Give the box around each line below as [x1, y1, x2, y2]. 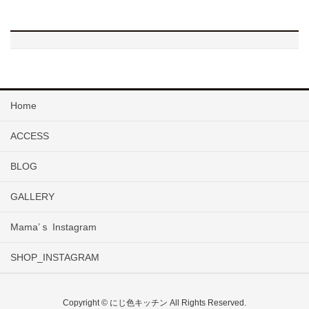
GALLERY [10, 191, 54, 203]
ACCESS [10, 130, 49, 142]
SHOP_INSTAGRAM [10, 252, 99, 263]
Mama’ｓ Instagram [10, 221, 97, 233]
